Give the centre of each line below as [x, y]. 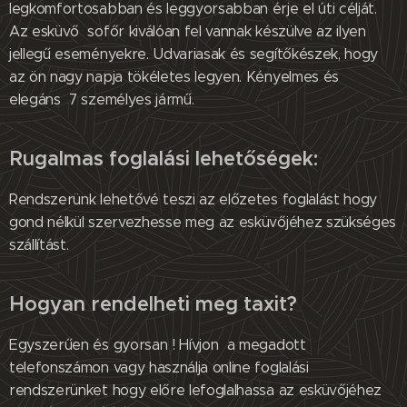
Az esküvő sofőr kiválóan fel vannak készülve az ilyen [188, 32]
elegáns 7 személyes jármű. [102, 100]
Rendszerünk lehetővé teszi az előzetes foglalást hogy [194, 200]
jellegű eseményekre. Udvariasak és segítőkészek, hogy [194, 55]
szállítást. [39, 245]
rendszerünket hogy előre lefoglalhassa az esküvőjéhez [196, 391]
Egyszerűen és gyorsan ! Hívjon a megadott [158, 345]
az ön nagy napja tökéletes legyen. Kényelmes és [174, 77]
